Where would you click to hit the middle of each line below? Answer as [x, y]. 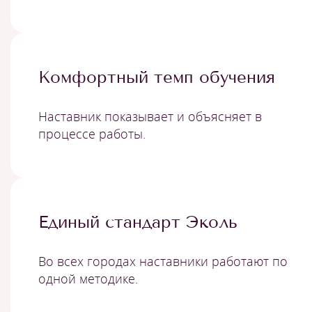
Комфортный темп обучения [157, 77]
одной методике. [88, 279]
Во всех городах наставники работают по [163, 261]
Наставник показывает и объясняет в [150, 116]
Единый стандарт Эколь [138, 222]
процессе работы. [92, 134]
